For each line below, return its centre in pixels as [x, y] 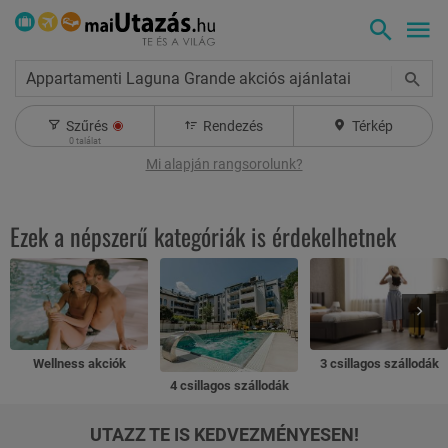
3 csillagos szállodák [379, 363]
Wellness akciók [79, 363]
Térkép [372, 126]
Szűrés [86, 126]
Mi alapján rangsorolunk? [224, 164]
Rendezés [233, 126]
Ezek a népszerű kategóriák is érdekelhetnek [203, 236]
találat [87, 141]
